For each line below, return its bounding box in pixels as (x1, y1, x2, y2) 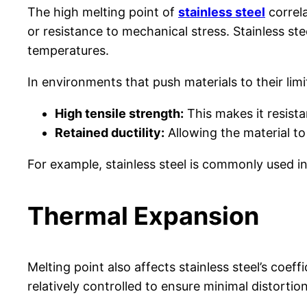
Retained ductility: (55, 125, 164, 140)
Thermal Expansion (27, 201, 259, 232)
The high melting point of (27, 5, 178, 20)
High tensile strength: (55, 106, 184, 121)
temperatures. (27, 43, 109, 58)
